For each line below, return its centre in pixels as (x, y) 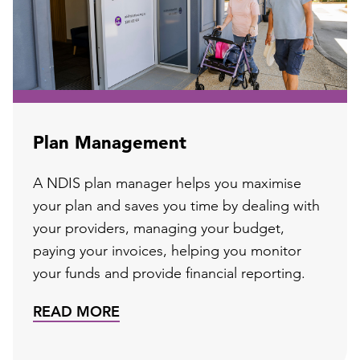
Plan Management (110, 145)
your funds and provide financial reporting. (169, 275)
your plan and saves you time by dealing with (176, 207)
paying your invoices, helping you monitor (167, 252)
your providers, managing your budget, (159, 230)
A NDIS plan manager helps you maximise (167, 185)
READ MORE (76, 313)
